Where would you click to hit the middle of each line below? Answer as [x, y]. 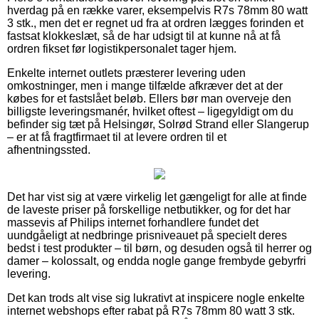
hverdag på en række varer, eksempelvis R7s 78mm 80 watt [157, 10]
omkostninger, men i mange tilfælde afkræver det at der [145, 85]
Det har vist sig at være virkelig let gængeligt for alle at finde [157, 197]
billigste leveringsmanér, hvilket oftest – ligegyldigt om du [150, 111]
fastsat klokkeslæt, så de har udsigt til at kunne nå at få [144, 36]
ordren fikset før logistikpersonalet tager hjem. [122, 48]
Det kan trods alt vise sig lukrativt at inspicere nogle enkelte [156, 298]
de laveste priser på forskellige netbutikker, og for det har [149, 209]
